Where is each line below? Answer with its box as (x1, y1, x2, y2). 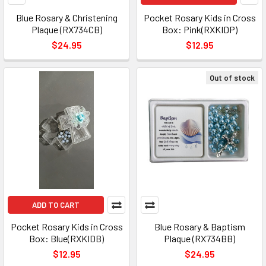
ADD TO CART (32, 200, 80, 210)
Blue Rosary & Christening (15, 12, 118, 23)
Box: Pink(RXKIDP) (161, 24, 237, 35)
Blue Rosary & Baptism (154, 221, 245, 232)
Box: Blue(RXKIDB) (29, 233, 104, 244)
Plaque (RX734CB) (31, 24, 102, 35)
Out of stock (210, 73, 255, 83)
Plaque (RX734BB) (164, 233, 235, 244)
